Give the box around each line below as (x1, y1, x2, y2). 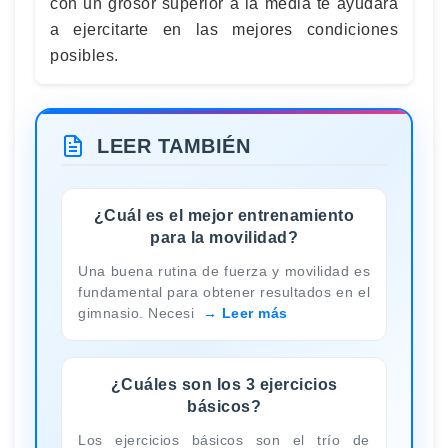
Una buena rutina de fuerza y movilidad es (78, 262, 370, 279)
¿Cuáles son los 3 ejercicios (110, 375, 338, 393)
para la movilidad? (150, 228, 298, 246)
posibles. (50, 47, 119, 64)
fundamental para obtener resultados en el (78, 283, 370, 300)
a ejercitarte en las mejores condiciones (50, 21, 398, 38)
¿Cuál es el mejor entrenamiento (93, 206, 355, 224)
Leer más (221, 304, 288, 321)
